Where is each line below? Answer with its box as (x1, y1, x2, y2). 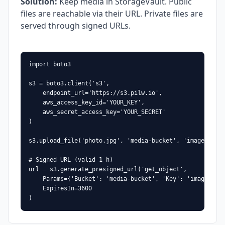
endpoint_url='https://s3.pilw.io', (29, 89, 162, 96)
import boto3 (29, 61, 71, 68)
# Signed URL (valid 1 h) (29, 156, 113, 163)
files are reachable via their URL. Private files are (21, 8, 203, 19)
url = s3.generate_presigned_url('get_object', (29, 166, 187, 173)
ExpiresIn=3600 (29, 185, 92, 192)
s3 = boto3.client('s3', (29, 80, 109, 87)
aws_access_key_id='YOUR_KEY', (29, 99, 145, 106)
